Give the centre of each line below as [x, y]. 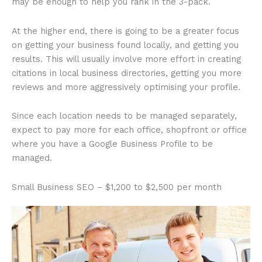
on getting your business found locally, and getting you [125, 45]
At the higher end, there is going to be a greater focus [125, 31]
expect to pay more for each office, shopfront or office [129, 130]
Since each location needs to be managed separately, [124, 116]
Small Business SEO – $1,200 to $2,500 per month [117, 187]
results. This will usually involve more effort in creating [126, 59]
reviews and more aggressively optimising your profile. [126, 87]
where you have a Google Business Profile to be [112, 144]
